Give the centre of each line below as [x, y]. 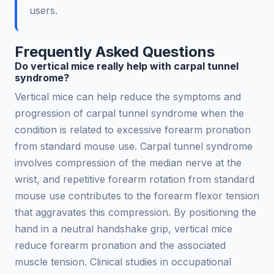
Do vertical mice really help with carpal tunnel [127, 66]
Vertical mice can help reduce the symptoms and [128, 96]
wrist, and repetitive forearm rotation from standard [135, 179]
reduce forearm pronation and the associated [120, 245]
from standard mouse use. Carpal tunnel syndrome [134, 146]
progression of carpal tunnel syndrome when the [129, 113]
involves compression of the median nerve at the [128, 162]
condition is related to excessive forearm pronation [133, 129]
